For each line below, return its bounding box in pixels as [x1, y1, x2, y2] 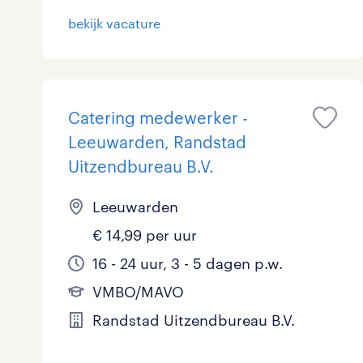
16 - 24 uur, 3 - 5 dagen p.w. [92, 254, 283, 273]
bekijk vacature [68, 15, 160, 32]
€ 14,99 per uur [92, 226, 197, 245]
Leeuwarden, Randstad [68, 132, 246, 152]
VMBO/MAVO [92, 283, 184, 301]
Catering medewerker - [68, 108, 248, 128]
